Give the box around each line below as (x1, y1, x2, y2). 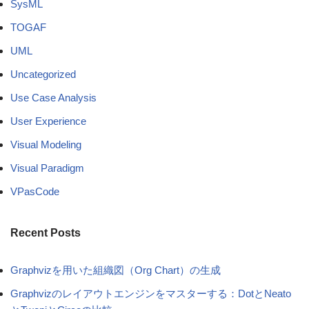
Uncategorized (10, 68, 76, 81)
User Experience (10, 115, 86, 128)
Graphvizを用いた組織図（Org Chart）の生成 (10, 264, 221, 277)
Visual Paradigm (10, 162, 84, 175)
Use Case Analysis (10, 92, 97, 104)
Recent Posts (10, 227, 81, 239)
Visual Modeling (10, 139, 81, 151)
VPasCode (10, 186, 59, 198)
